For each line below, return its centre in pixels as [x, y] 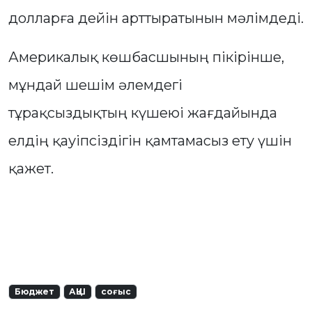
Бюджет [34, 292]
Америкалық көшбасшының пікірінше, [146, 57]
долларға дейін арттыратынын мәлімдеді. [156, 18]
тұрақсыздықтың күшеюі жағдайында [143, 113]
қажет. [31, 169]
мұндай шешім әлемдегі [95, 85]
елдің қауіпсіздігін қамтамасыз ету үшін [150, 141]
